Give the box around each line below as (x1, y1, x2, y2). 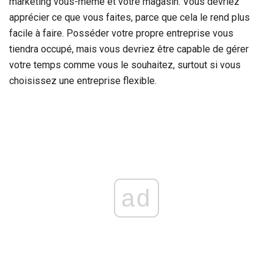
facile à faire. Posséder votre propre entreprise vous (9, 27, 233, 40)
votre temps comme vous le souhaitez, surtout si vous (9, 59, 241, 71)
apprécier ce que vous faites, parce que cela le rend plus (9, 12, 250, 24)
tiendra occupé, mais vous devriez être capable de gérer (9, 43, 249, 55)
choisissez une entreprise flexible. (9, 75, 157, 87)
